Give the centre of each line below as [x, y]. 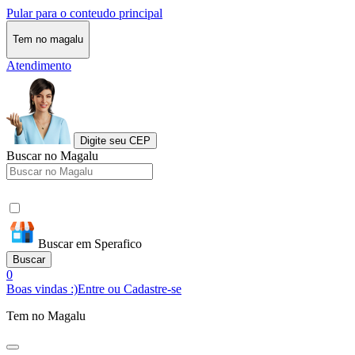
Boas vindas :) [42, 288]
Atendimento [39, 65]
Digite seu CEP [115, 140]
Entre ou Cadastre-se [130, 288]
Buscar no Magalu [52, 155]
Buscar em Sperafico [90, 243]
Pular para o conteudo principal [84, 13]
